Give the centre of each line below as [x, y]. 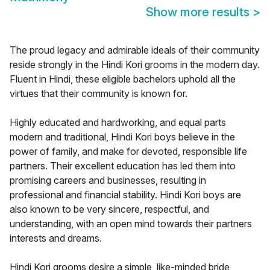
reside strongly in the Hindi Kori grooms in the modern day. [135, 65]
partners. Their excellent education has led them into [123, 166]
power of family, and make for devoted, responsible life [128, 152]
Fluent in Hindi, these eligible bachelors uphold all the [123, 79]
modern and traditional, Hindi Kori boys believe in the [122, 137]
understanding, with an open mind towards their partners [131, 224]
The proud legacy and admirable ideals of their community [135, 50]
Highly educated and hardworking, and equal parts [118, 123]
